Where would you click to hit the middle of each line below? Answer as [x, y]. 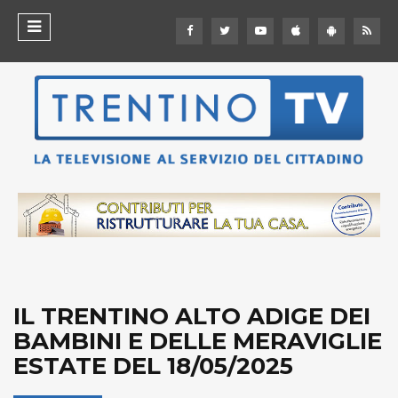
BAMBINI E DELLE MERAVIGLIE [198, 342]
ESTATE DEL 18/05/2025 [153, 366]
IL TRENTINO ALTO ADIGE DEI [192, 317]
